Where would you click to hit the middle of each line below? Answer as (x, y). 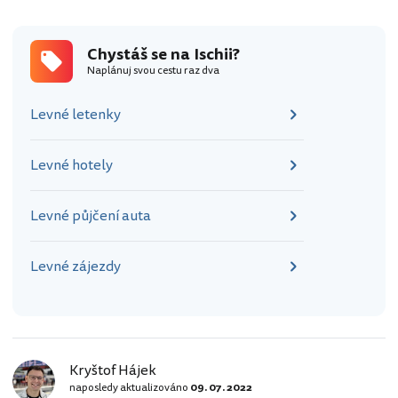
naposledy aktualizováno (130, 387)
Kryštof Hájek (113, 370)
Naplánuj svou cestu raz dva (153, 70)
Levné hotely (72, 165)
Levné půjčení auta (91, 215)
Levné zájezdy (76, 266)
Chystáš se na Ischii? (163, 54)
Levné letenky (76, 114)
